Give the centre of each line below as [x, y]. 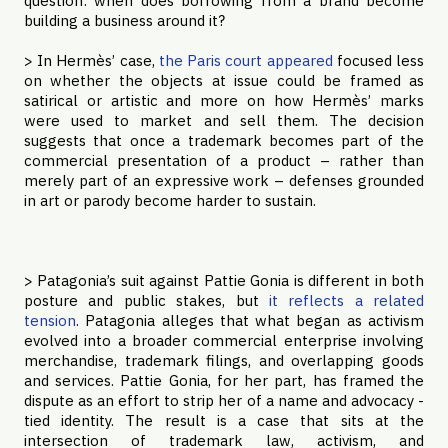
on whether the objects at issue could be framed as [224, 80]
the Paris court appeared [245, 60]
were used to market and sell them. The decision [224, 120]
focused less [378, 60]
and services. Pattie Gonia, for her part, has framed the [224, 380]
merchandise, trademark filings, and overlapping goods [224, 360]
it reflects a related [346, 300]
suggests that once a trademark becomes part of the [224, 140]
